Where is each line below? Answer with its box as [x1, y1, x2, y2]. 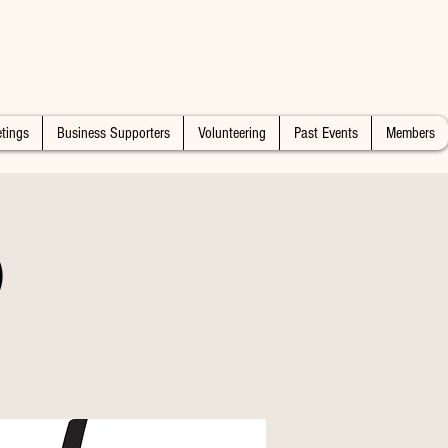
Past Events [293, 124, 358, 142]
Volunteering [197, 124, 266, 142]
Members [385, 124, 435, 142]
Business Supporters [56, 124, 170, 142]
